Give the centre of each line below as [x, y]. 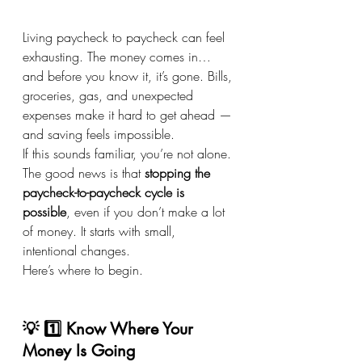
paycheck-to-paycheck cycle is [105, 192]
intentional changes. [76, 250]
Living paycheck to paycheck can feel [126, 37]
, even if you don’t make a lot [147, 211]
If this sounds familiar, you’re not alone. [129, 153]
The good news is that [84, 173]
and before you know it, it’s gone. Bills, [129, 76]
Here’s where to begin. [83, 269]
